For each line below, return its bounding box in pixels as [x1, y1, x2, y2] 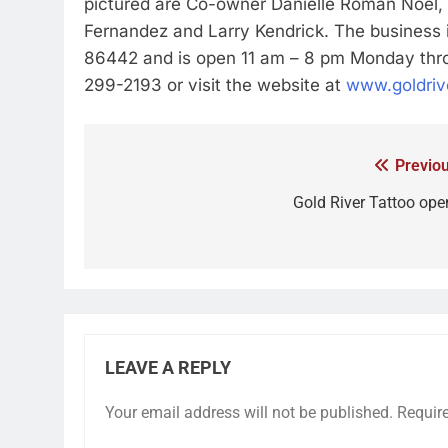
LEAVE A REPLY [105, 358, 231, 378]
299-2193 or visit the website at [84, 74, 346, 95]
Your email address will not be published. [105, 403, 393, 422]
